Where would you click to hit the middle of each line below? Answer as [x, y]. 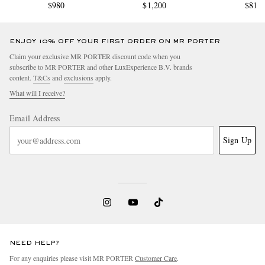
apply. [103, 78]
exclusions [79, 78]
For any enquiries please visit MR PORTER [72, 258]
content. [21, 78]
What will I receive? [37, 93]
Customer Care [156, 258]
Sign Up [237, 140]
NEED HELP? [34, 243]
